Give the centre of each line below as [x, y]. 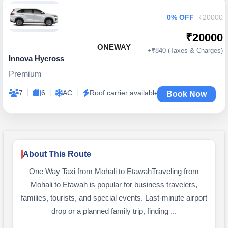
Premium [25, 74]
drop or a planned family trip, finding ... [114, 211]
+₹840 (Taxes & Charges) [185, 51]
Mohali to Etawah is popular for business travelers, [114, 185]
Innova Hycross [36, 58]
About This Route [57, 154]
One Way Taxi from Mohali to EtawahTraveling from [114, 172]
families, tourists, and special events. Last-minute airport [114, 198]
